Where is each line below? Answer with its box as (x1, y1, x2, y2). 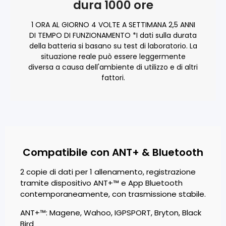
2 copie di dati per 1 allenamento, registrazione (20, 166, 196, 178)
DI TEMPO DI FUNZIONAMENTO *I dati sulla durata (29, 30, 197, 41)
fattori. (101, 73, 125, 83)
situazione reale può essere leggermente (40, 51, 186, 62)
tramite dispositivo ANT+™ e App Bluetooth (20, 178, 183, 189)
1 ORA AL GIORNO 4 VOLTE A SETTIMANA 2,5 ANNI (31, 20, 195, 30)
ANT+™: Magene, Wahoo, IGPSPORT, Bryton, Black (20, 207, 201, 218)
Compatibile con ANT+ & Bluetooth (23, 145, 203, 160)
